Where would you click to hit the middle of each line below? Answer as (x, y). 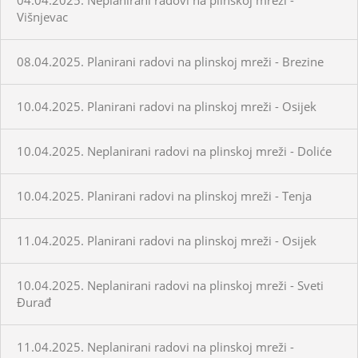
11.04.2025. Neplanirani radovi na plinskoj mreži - (155, 346)
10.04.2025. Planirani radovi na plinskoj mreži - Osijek (167, 106)
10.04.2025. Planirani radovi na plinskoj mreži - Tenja (164, 195)
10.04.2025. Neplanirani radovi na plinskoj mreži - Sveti (170, 285)
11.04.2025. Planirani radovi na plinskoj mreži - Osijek (167, 240)
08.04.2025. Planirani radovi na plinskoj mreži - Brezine (170, 61)
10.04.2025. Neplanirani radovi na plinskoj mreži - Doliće (174, 151)
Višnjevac (42, 16)
